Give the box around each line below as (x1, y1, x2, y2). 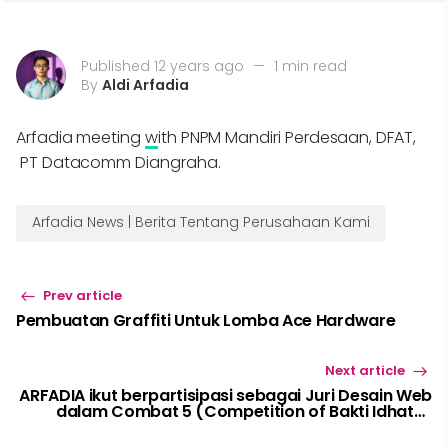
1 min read (274, 55, 347, 76)
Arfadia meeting (16, 126, 145, 149)
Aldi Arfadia (102, 74, 189, 95)
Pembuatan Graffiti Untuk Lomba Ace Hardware (16, 309, 396, 332)
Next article (325, 361, 408, 381)
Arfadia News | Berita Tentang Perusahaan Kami (32, 212, 370, 232)
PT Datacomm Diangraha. (16, 151, 221, 174)
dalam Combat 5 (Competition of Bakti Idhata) (56, 400, 432, 423)
